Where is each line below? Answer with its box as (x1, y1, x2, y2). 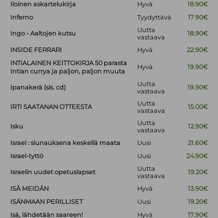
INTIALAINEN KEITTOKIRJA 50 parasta (10, 59, 127, 67)
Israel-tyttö (10, 152, 44, 160)
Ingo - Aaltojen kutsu (10, 30, 76, 37)
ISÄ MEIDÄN (10, 185, 49, 193)
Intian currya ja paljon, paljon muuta (10, 68, 126, 75)
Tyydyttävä (137, 14, 172, 21)
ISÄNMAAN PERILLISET (10, 198, 83, 206)
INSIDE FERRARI (10, 46, 62, 54)
